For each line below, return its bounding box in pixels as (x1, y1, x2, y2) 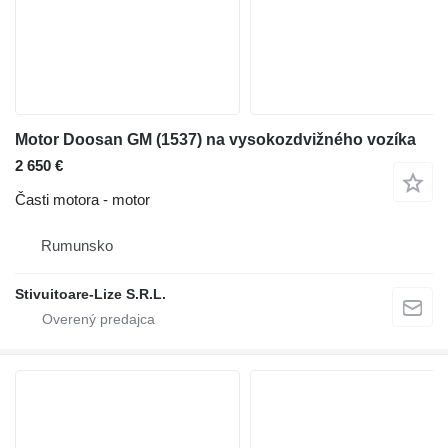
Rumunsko (41, 236, 113, 254)
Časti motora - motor (15, 190, 150, 208)
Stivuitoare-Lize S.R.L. (15, 285, 166, 302)
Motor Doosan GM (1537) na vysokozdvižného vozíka (15, 130, 416, 148)
